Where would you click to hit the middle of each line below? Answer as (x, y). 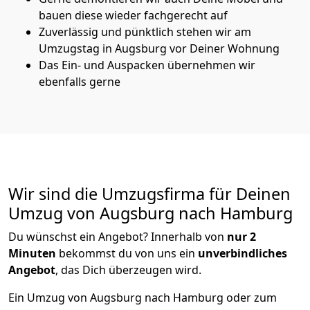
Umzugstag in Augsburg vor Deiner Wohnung (159, 48)
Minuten (32, 253)
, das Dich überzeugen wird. (128, 270)
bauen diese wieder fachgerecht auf (133, 15)
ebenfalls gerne (80, 81)
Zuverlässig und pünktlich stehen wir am (145, 31)
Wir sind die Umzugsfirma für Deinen (149, 193)
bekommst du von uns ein (127, 253)
